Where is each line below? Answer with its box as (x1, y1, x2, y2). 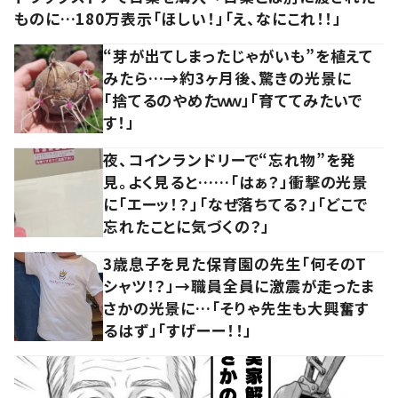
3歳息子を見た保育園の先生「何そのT (103, 251, 368, 275)
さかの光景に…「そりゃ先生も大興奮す (103, 296, 370, 319)
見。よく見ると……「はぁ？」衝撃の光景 (103, 170, 369, 193)
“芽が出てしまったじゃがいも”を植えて (103, 44, 374, 67)
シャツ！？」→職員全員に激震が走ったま (103, 274, 376, 297)
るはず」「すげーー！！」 (103, 318, 253, 341)
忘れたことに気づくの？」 (103, 214, 271, 237)
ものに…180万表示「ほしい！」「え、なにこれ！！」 (14, 6, 343, 29)
